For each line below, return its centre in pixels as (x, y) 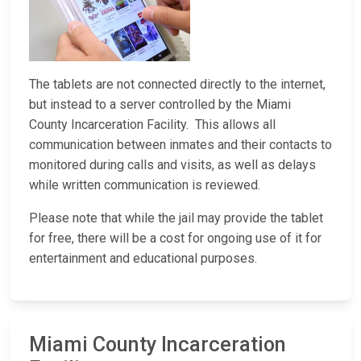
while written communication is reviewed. (145, 185)
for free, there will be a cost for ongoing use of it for (175, 239)
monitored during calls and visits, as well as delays (172, 165)
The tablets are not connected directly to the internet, (177, 85)
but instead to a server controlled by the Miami (160, 105)
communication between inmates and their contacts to (180, 145)
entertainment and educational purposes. (143, 259)
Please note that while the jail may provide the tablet (176, 218)
